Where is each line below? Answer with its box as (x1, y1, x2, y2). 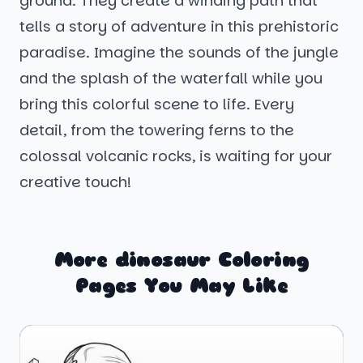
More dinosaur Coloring (53, 248, 310, 273)
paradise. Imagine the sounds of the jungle (19, 42, 339, 63)
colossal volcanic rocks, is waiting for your (19, 146, 332, 167)
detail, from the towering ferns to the (19, 120, 294, 141)
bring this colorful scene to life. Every (19, 94, 294, 115)
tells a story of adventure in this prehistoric (19, 16, 339, 37)
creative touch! (19, 172, 131, 193)
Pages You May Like (75, 274, 288, 299)
